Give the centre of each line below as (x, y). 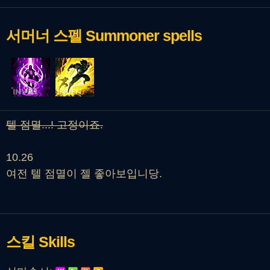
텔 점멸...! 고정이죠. (55, 125)
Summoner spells (144, 36)
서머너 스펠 (46, 36)
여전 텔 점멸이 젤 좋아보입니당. (84, 174)
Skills (57, 242)
